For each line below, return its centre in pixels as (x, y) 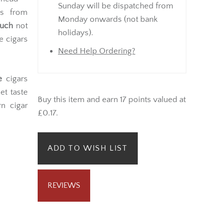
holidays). (76, 32)
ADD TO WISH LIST (88, 148)
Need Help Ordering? (97, 51)
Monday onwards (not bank (108, 19)
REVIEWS (64, 186)
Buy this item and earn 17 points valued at (112, 99)
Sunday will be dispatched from (116, 6)
